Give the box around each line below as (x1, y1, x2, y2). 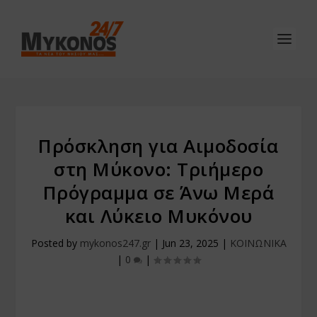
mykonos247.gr (79, 236, 151, 250)
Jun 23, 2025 (161, 236, 219, 250)
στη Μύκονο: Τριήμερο (54, 156, 263, 182)
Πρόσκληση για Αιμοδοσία (38, 133, 279, 158)
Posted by (30, 236, 80, 250)
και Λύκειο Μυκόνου (64, 203, 253, 229)
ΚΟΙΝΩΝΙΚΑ (229, 236, 287, 250)
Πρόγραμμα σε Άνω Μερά (42, 180, 275, 205)
